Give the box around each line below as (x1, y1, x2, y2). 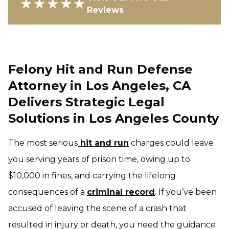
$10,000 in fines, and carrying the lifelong (8, 171, 176, 180)
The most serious (8, 138, 78, 148)
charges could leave (129, 138, 214, 148)
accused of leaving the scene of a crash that (8, 203, 187, 213)
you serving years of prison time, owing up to (8, 154, 190, 164)
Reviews (87, 5, 124, 15)
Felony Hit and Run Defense (8, 62, 193, 77)
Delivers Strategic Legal (8, 95, 165, 109)
